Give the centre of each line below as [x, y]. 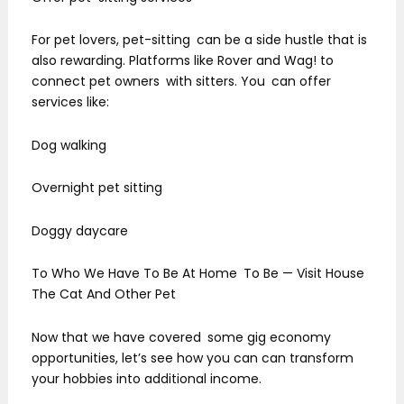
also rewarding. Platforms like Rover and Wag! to [183, 61]
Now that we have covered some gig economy [181, 337]
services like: [70, 102]
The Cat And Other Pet [104, 294]
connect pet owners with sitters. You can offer [181, 82]
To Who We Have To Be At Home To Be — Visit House [198, 274]
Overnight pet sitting [97, 188]
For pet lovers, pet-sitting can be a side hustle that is [199, 40]
